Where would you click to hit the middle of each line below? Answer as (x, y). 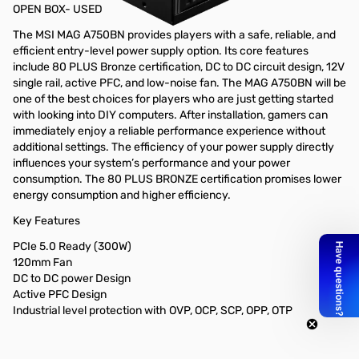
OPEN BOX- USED (59, 9)
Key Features (46, 221)
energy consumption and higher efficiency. (122, 195)
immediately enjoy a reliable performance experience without (169, 131)
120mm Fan (42, 262)
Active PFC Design (60, 294)
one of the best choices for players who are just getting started (173, 99)
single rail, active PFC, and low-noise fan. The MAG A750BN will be (179, 83)
